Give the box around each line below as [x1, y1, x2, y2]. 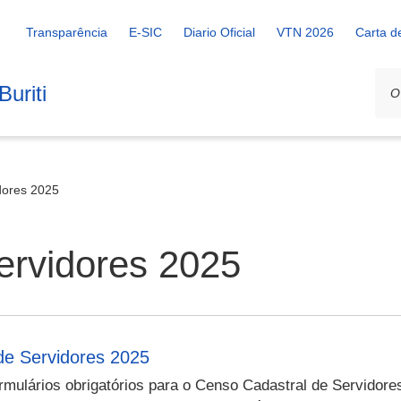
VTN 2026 [277, 25, 334, 39]
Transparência [26, 25, 107, 39]
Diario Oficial [183, 25, 255, 39]
